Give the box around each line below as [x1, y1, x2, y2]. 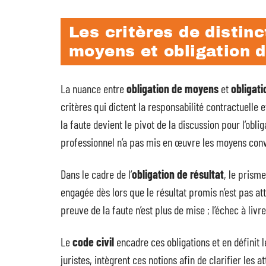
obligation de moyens [126, 81, 218, 96]
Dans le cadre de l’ [61, 167, 132, 181]
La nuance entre [61, 81, 126, 96]
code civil [72, 235, 114, 249]
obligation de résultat [132, 167, 224, 181]
